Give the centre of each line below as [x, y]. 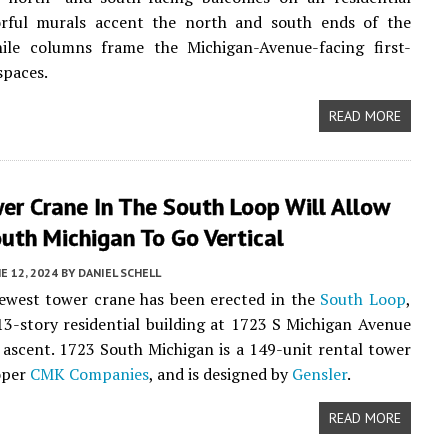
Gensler [319, 374]
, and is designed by [220, 374]
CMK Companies [89, 374]
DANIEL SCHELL [119, 272]
